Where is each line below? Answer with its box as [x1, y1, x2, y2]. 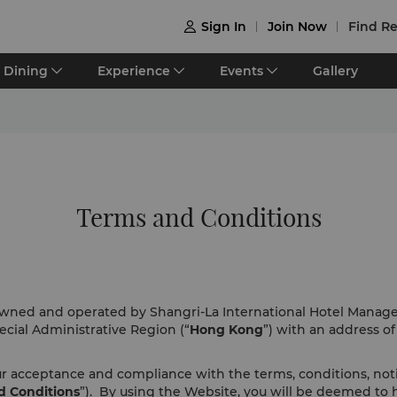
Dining [4, 63, 48, 79]
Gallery [313, 63, 358, 79]
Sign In [201, 19, 246, 35]
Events [220, 63, 263, 79]
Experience [97, 63, 170, 79]
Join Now [268, 19, 327, 35]
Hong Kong [190, 322, 263, 338]
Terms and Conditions [75, 202, 322, 233]
